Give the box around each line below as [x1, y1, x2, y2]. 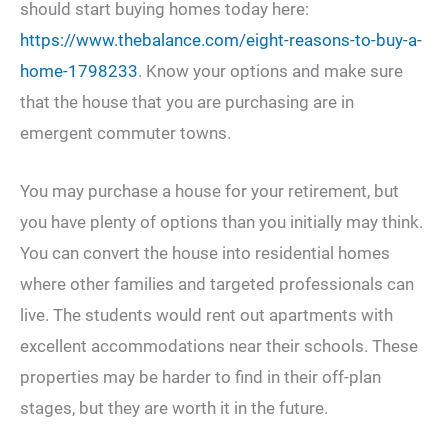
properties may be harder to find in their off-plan [20, 367, 381, 388]
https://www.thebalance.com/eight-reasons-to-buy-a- [20, 30, 422, 51]
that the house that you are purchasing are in [20, 92, 354, 113]
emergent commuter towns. [20, 123, 231, 144]
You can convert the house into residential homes [20, 243, 390, 264]
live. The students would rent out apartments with [20, 305, 393, 326]
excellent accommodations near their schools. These [20, 336, 418, 357]
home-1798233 [20, 61, 138, 82]
